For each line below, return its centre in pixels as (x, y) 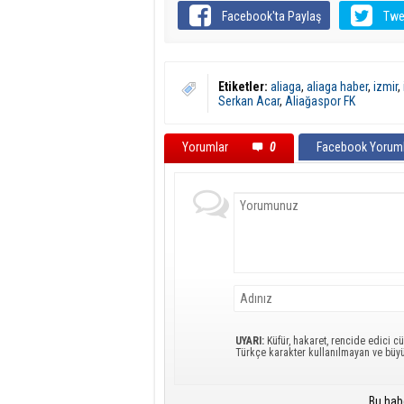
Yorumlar (207, 147)
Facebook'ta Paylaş (272, 16)
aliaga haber (337, 87)
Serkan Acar (249, 101)
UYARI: (250, 341)
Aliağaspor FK (320, 101)
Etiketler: (243, 87)
